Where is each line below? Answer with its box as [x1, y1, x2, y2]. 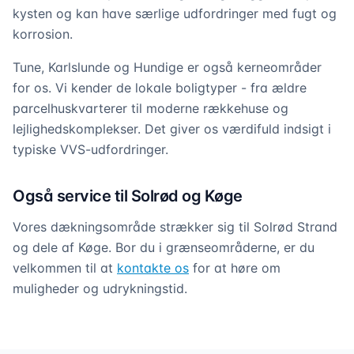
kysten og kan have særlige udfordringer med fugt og [13, 6, 337, 21]
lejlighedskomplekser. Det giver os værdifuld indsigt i [13, 121, 331, 137]
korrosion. [13, 26, 73, 42]
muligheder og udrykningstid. [13, 281, 187, 296]
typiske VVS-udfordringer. [13, 141, 168, 157]
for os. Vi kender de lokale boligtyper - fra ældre [13, 80, 307, 96]
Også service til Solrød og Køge [13, 186, 243, 205]
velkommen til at [13, 260, 117, 276]
